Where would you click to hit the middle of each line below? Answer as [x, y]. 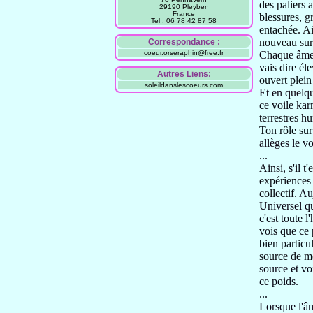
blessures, [282, 17]
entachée [278, 30]
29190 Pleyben [184, 7]
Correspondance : [184, 42]
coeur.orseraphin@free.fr [184, 53]
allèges [276, 143]
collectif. [279, 193]
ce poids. [279, 281]
